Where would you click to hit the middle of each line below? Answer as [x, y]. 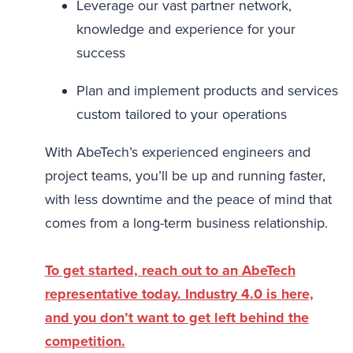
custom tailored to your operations [181, 115]
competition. [85, 342]
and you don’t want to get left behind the [176, 318]
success [100, 53]
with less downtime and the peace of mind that [188, 200]
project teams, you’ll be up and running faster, [185, 176]
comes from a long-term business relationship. [186, 223]
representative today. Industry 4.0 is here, [179, 294]
